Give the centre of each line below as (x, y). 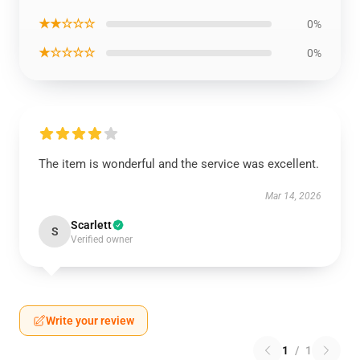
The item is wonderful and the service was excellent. (179, 164)
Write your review (90, 321)
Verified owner (102, 239)
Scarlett (91, 225)
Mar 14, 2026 (293, 196)
